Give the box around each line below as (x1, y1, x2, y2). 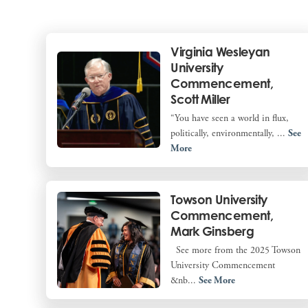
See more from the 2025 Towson (170, 243, 301, 256)
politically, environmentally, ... (170, 126, 289, 140)
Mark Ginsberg (170, 223, 254, 239)
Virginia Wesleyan (170, 43, 270, 59)
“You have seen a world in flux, (170, 111, 289, 124)
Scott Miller (170, 91, 230, 107)
